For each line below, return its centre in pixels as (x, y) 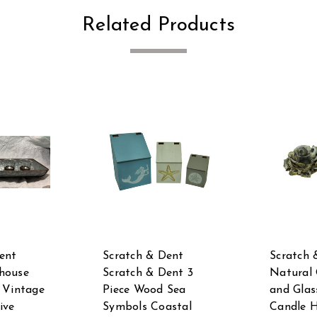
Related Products (158, 25)
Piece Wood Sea (144, 290)
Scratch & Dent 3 (148, 273)
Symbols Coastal (147, 307)
